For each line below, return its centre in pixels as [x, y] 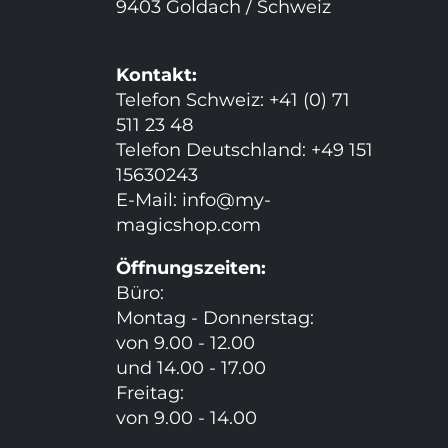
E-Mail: [148, 200]
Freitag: [149, 393]
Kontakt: [156, 75]
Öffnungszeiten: [190, 268]
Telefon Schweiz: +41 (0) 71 [232, 100]
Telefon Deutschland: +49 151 [244, 150]
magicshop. [168, 225]
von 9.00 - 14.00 [186, 418]
